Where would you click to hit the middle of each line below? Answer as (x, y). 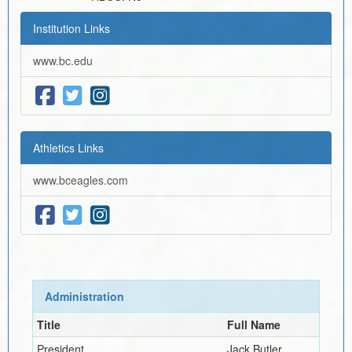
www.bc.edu (63, 60)
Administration (84, 296)
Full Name (253, 324)
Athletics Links (68, 147)
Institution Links (71, 28)
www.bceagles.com (81, 180)
